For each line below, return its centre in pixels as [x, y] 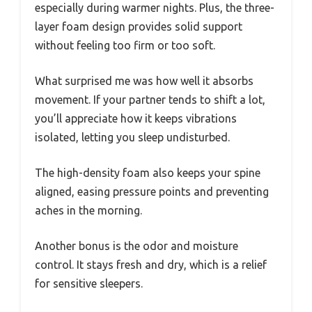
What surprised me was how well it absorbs [144, 80]
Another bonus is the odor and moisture [136, 245]
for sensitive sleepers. [89, 283]
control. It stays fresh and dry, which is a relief [151, 264]
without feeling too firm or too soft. [125, 45]
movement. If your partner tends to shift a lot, [150, 99]
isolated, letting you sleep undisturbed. [132, 137]
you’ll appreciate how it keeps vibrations [136, 118]
